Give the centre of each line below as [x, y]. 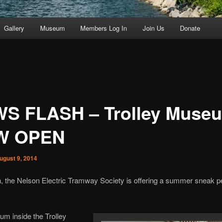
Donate [190, 28]
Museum [52, 28]
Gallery [14, 28]
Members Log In [104, 28]
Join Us [153, 28]
